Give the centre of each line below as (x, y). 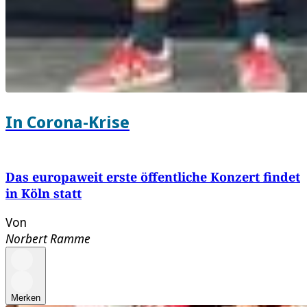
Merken (26, 297)
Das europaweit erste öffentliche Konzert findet (153, 176)
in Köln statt (44, 193)
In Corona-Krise (67, 121)
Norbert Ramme (48, 238)
